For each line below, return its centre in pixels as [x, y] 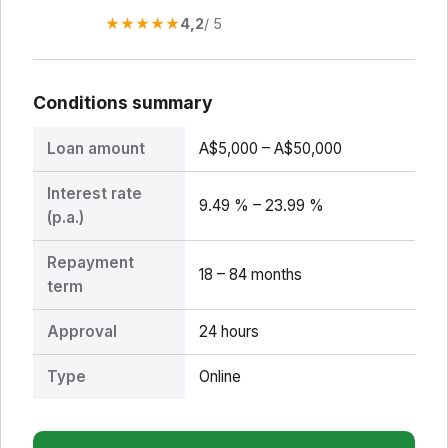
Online [219, 377]
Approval [81, 332]
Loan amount [95, 149]
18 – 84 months [250, 275]
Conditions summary [123, 102]
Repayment [90, 263]
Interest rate [94, 194]
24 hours [228, 332]
